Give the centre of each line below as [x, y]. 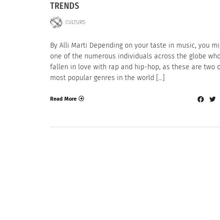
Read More [63, 99]
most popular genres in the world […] [107, 78]
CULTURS [75, 22]
